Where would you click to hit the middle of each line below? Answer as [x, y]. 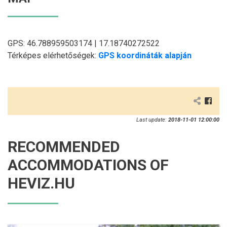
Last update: [152, 120]
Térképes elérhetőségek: [53, 55]
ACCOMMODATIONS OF [88, 165]
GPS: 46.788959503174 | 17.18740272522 [84, 43]
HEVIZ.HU [41, 183]
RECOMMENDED [64, 146]
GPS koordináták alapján [145, 55]
